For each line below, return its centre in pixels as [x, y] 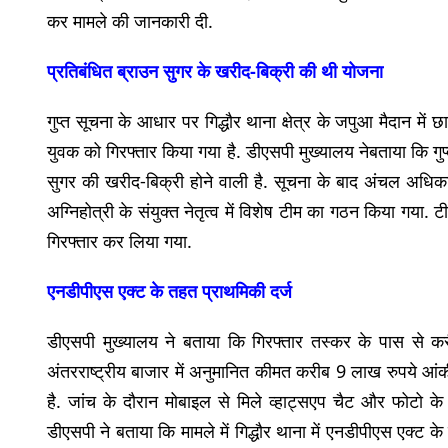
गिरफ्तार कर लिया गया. [119, 240]
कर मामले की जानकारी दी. [130, 20]
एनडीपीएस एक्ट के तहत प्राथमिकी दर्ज [169, 290]
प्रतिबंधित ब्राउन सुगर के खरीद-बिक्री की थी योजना [215, 70]
